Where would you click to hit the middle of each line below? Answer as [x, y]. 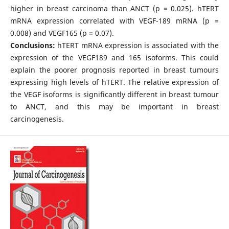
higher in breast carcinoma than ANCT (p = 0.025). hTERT [114, 8]
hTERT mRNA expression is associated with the [138, 45]
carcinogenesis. [37, 119]
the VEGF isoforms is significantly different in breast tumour [114, 94]
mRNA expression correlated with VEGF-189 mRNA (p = [114, 21]
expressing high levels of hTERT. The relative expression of [114, 82]
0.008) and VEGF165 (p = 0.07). [62, 33]
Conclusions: [34, 45]
